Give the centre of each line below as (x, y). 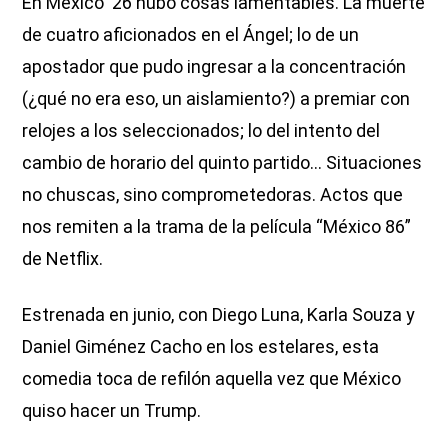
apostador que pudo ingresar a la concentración (214, 66)
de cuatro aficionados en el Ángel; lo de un (191, 34)
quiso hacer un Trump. (112, 410)
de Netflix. (63, 258)
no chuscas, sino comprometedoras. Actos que (213, 194)
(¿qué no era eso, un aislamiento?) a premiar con (216, 98)
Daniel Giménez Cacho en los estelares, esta (201, 346)
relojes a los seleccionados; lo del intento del (201, 130)
